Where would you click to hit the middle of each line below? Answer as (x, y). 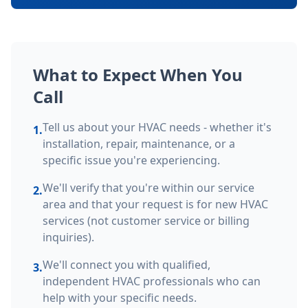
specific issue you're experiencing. (131, 160)
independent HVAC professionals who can (152, 281)
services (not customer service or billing (146, 221)
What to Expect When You (138, 75)
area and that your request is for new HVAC (155, 204)
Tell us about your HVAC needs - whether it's (157, 127)
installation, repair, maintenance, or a (139, 144)
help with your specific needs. (120, 298)
